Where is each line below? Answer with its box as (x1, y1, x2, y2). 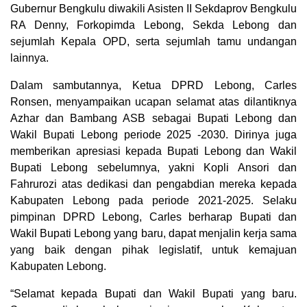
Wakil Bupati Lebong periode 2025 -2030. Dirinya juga (10, 129, 297, 141)
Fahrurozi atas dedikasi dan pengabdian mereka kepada (10, 178, 297, 191)
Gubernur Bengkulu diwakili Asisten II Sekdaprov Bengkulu (10, 3, 297, 15)
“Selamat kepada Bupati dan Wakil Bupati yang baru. (10, 288, 297, 300)
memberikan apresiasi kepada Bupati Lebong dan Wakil (10, 145, 297, 158)
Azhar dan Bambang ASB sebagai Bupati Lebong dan (10, 112, 297, 125)
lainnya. (10, 52, 49, 64)
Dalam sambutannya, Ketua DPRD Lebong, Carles (10, 79, 297, 92)
